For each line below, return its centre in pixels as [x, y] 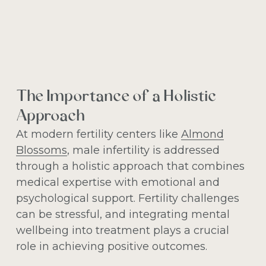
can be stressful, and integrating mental [123, 215]
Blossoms [41, 151]
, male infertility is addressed [143, 151]
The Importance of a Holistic [116, 97]
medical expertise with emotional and [118, 183]
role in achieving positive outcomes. [111, 247]
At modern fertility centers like [98, 134]
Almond [202, 134]
